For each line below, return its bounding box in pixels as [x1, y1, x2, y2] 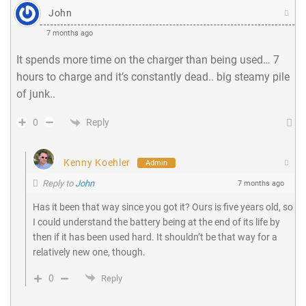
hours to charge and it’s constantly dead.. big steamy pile [16, 70, 290, 84]
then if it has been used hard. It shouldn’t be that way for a [33, 232, 277, 243]
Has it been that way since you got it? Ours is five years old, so [33, 201, 293, 213]
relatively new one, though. [33, 247, 145, 258]
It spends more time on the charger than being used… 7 [16, 53, 279, 67]
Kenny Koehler [64, 157, 131, 169]
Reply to [42, 178, 75, 189]
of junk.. [16, 87, 55, 101]
